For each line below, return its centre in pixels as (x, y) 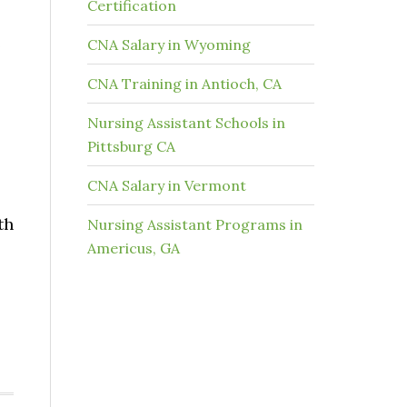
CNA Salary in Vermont (167, 185)
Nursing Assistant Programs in (195, 224)
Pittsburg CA (131, 146)
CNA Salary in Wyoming (169, 45)
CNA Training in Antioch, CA (184, 84)
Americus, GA (134, 248)
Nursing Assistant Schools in (186, 123)
